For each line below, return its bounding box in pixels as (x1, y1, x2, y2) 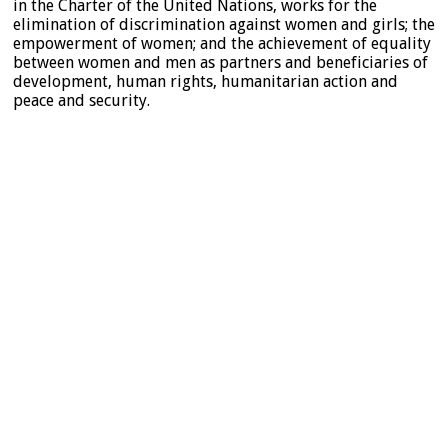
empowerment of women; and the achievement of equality (13, 33, 431, 53)
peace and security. (13, 90, 150, 110)
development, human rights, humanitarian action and (13, 71, 398, 91)
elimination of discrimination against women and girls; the (13, 14, 435, 34)
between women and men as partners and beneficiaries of (13, 52, 428, 72)
